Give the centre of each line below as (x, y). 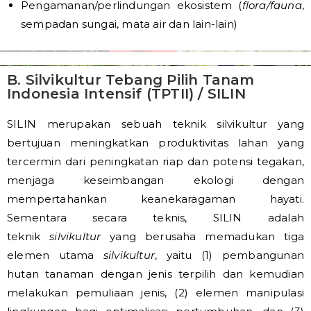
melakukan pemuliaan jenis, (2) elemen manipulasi (155, 293)
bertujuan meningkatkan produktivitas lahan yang (155, 143)
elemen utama (55, 255)
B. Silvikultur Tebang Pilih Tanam (131, 80)
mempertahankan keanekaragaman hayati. (155, 199)
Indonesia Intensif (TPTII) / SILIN (126, 94)
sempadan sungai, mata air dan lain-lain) (129, 24)
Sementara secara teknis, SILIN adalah (155, 218)
